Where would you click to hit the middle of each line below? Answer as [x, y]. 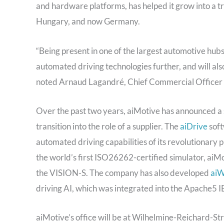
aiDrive [194, 126]
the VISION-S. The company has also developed [123, 172]
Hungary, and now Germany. [88, 21]
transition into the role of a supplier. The [108, 126]
